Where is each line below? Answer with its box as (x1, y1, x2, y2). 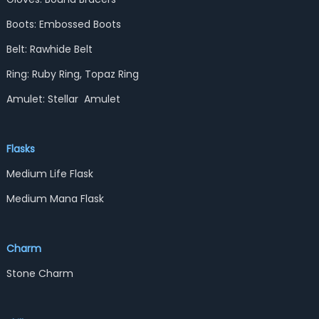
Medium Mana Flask (6, 192, 104, 206)
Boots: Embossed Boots (6, 17, 121, 31)
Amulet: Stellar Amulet (6, 92, 120, 106)
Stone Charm (6, 266, 73, 281)
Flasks (6, 142, 35, 156)
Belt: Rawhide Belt (6, 42, 93, 56)
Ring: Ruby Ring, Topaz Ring (6, 67, 139, 81)
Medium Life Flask (6, 167, 93, 181)
